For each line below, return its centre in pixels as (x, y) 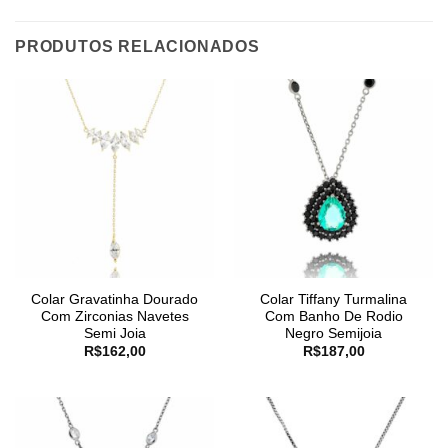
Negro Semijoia (333, 333)
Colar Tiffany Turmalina (333, 299)
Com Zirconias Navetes (114, 316)
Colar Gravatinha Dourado (114, 299)
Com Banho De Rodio (333, 316)
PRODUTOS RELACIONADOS (137, 47)
